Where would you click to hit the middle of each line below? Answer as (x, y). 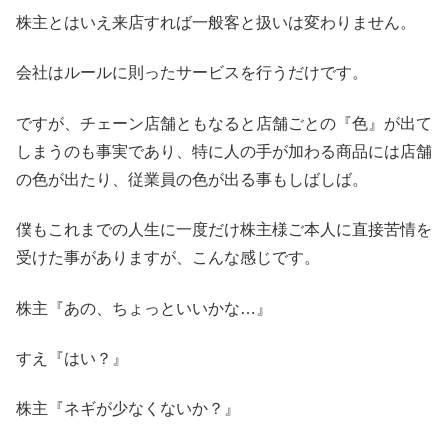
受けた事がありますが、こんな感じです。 (168, 258)
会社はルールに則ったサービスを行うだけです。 (192, 73)
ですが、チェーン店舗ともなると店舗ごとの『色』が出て (224, 123)
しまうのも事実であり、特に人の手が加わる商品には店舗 (224, 151)
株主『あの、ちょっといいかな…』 (144, 308)
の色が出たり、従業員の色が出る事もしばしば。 (192, 179)
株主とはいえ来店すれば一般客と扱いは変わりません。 (216, 22)
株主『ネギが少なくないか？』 (128, 409)
